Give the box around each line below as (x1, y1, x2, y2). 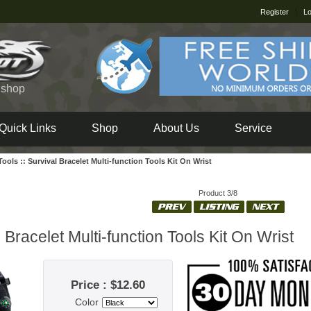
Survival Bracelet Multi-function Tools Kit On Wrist (28, 157, 212, 166)
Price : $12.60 (71, 278, 146, 292)
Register (260, 7, 289, 16)
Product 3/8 (199, 188, 237, 197)
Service (235, 121, 272, 134)
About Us (153, 121, 199, 134)
